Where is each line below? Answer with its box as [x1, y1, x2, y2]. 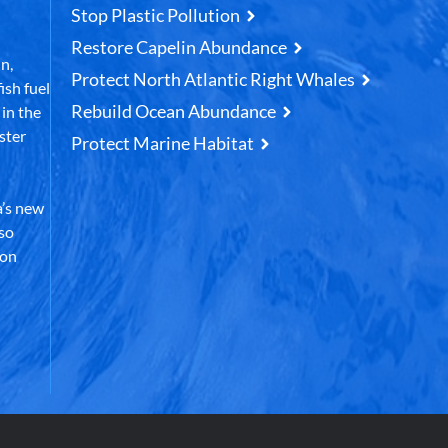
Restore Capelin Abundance [70, 36, 287, 58]
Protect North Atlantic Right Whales [70, 68, 355, 90]
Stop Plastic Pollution [70, 4, 240, 26]
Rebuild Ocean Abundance [70, 100, 276, 122]
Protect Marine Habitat [70, 132, 254, 154]
